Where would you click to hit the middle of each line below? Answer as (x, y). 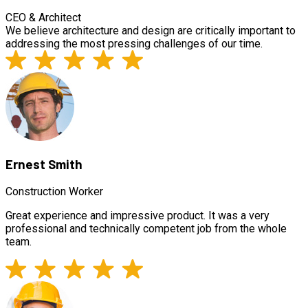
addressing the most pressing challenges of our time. (134, 43)
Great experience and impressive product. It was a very (137, 216)
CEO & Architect (43, 17)
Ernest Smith (44, 164)
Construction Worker (54, 192)
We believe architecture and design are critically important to (151, 30)
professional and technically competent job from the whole (146, 229)
